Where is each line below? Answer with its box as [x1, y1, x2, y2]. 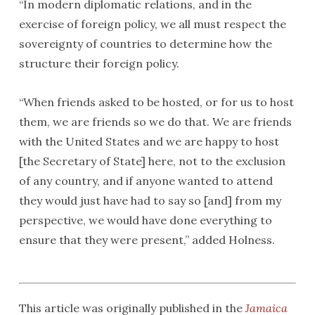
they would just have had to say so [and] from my [18, 193, 281, 207]
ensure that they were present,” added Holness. [18, 233, 275, 247]
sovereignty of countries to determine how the [18, 37, 272, 51]
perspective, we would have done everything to [18, 213, 272, 227]
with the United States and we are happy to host [18, 134, 279, 148]
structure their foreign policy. [18, 56, 179, 70]
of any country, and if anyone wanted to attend [18, 174, 273, 188]
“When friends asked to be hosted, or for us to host [18, 95, 294, 109]
